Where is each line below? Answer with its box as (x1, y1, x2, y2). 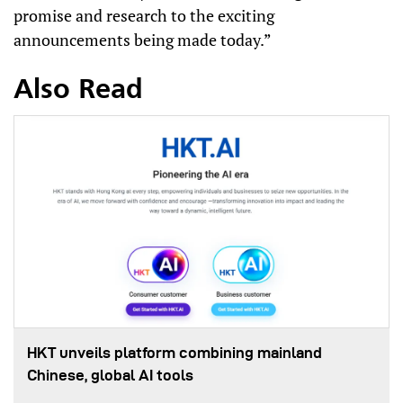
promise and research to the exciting (13, 4, 274, 26)
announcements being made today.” (13, 29, 274, 50)
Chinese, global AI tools (27, 367, 193, 384)
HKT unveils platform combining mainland (27, 345, 322, 362)
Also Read (13, 77, 143, 104)
